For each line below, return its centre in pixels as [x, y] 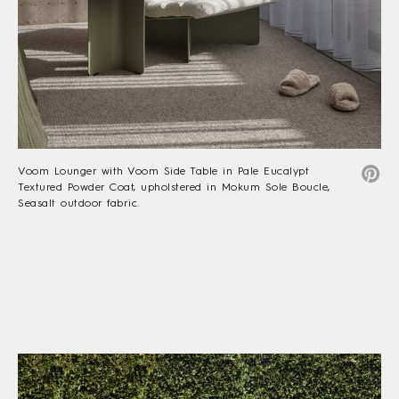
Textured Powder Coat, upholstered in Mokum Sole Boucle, [174, 187]
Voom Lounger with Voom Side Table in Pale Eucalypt [164, 171]
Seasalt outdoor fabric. [79, 204]
